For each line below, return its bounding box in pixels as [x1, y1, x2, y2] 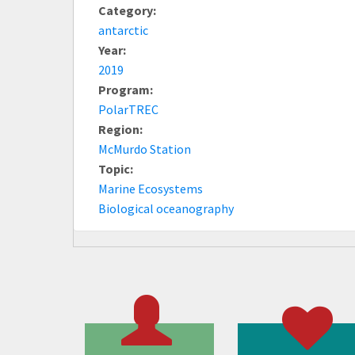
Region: [98, 120, 145, 137]
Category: [98, 2, 158, 18]
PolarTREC [98, 101, 158, 117]
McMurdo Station [98, 140, 191, 157]
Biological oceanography [98, 200, 234, 216]
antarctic [98, 21, 148, 38]
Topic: [98, 160, 136, 177]
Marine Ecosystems [98, 180, 203, 197]
